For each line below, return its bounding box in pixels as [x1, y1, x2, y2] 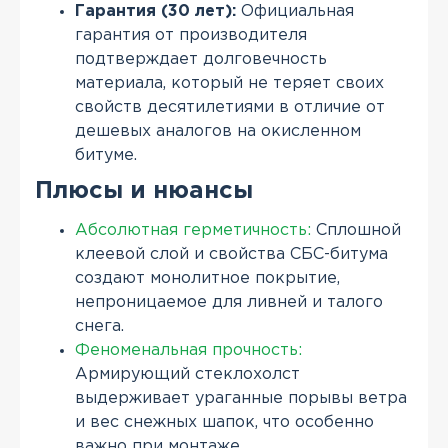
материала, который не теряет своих [75, 76, 384, 92]
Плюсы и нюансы [35, 180, 253, 203]
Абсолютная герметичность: [75, 223, 311, 239]
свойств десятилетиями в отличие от [75, 100, 385, 116]
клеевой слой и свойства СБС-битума [75, 247, 388, 263]
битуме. [75, 148, 137, 164]
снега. [75, 319, 124, 335]
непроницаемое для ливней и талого [75, 295, 383, 311]
